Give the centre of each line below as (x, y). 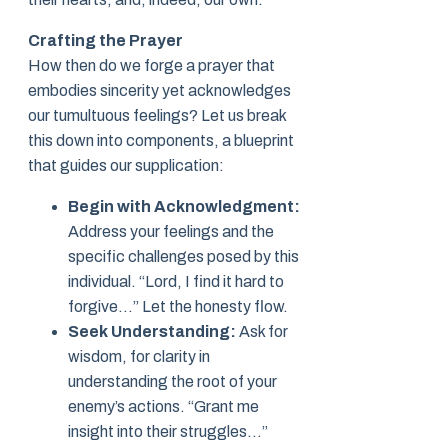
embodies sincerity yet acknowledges (159, 91)
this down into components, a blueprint (161, 141)
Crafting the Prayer (105, 41)
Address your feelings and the (171, 232)
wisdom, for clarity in (139, 357)
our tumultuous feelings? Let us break (157, 116)
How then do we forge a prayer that (151, 66)
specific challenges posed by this (183, 257)
